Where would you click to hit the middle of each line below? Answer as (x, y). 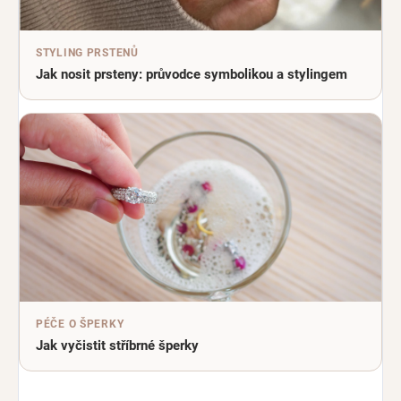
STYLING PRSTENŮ (87, 53)
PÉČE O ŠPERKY (80, 324)
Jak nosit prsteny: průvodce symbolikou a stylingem (192, 75)
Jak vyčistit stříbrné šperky (117, 346)
